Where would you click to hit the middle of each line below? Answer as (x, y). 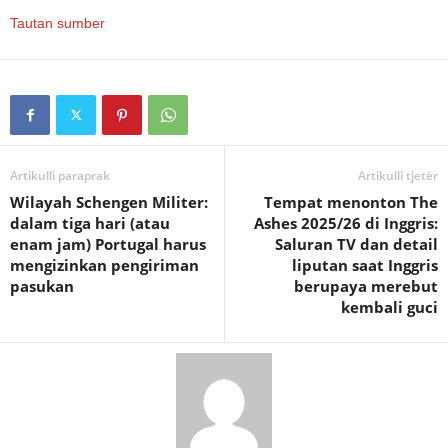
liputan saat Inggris (365, 264)
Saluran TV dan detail (356, 243)
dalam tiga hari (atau (90, 222)
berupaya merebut (366, 285)
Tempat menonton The (351, 201)
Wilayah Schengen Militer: (109, 201)
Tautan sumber (57, 22)
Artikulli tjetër (398, 175)
